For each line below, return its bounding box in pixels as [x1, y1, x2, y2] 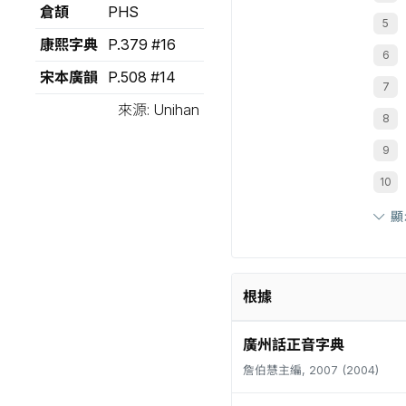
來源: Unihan [118, 101, 200, 119]
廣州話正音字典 [243, 335, 344, 353]
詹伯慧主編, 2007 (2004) [243, 363, 379, 377]
